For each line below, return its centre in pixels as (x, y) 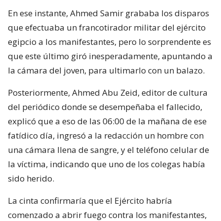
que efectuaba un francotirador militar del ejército (107, 27)
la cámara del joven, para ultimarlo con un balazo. (106, 70)
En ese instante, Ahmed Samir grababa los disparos (109, 13)
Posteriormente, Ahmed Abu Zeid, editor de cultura (108, 92)
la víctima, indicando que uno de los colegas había (107, 164)
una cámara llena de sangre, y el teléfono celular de (109, 149)
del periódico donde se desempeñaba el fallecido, (105, 107)
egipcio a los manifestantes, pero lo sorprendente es (110, 41)
